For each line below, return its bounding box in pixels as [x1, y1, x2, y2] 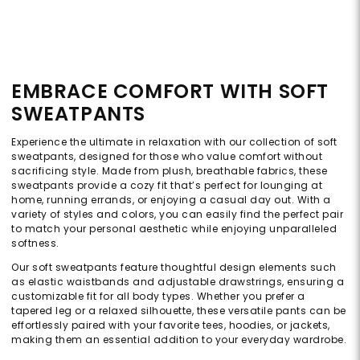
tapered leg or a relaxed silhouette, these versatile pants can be [11, 304, 346, 318]
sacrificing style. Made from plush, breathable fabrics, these [11, 164, 328, 178]
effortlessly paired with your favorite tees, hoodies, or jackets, [11, 318, 330, 333]
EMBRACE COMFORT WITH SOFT [11, 78, 329, 105]
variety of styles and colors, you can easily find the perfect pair [11, 207, 343, 222]
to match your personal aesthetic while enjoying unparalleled [11, 222, 337, 236]
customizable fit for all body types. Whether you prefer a [11, 289, 305, 304]
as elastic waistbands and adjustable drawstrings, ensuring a [11, 275, 344, 289]
